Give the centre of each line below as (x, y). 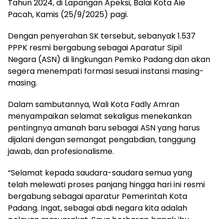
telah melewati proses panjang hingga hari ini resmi (106, 184)
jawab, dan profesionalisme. (61, 151)
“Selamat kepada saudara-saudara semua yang (100, 173)
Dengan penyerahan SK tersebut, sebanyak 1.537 (102, 36)
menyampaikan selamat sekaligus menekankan (100, 116)
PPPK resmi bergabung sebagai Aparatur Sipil (95, 47)
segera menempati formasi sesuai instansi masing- (106, 71)
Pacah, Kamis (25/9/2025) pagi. (68, 14)
